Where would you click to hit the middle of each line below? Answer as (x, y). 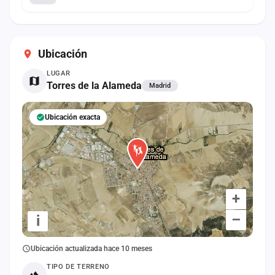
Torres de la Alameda (94, 85)
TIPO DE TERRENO (78, 266)
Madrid (160, 86)
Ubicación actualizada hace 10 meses (91, 248)
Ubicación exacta (72, 117)
